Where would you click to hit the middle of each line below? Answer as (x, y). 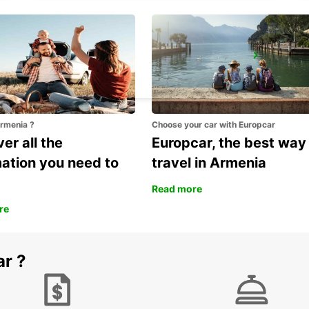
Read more (177, 189)
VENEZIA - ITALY (85, 74)
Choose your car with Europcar (213, 125)
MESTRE (70, 60)
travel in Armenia (209, 163)
